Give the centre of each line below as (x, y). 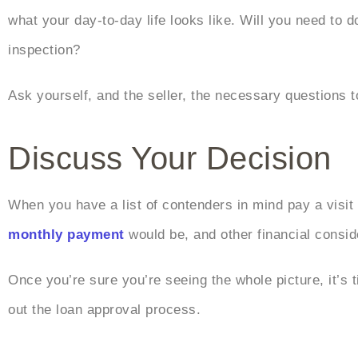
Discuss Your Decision (170, 159)
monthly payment (66, 235)
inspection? (44, 50)
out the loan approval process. (104, 310)
